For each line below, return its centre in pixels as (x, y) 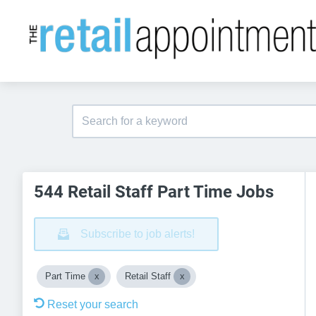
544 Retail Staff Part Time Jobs (154, 192)
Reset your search (93, 304)
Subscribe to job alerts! (138, 234)
